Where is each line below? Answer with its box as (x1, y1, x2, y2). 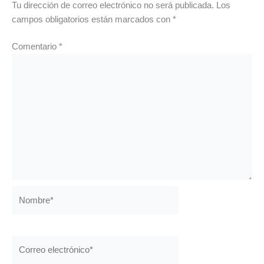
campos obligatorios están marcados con (12, 14, 173, 24)
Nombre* (11, 188, 46, 198)
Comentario (12, 41, 59, 51)
